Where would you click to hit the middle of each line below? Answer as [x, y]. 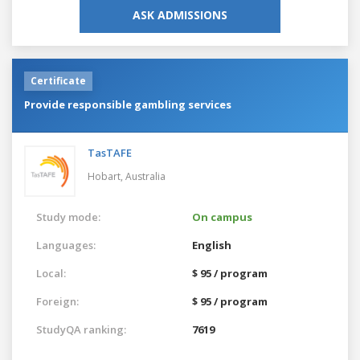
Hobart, [106, 176]
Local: [51, 273]
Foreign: [57, 301]
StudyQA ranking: [81, 329]
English [212, 245]
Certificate [58, 80]
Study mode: [68, 217]
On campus [222, 217]
